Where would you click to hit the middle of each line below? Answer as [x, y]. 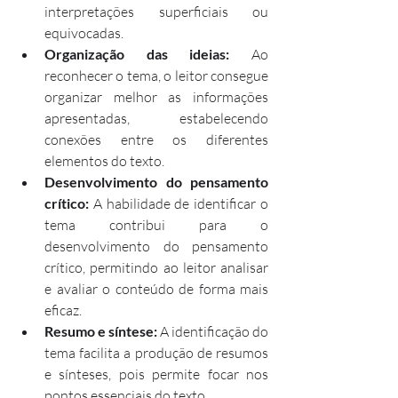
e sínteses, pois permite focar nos [156, 374]
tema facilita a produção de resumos [156, 352]
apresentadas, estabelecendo [156, 118]
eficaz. [63, 310]
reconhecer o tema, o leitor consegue [156, 75]
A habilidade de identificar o [179, 203]
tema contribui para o [156, 224]
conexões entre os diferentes [156, 139]
